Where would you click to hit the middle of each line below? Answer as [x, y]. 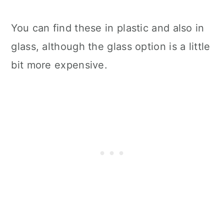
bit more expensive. [59, 65]
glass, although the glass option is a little [111, 47]
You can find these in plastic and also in [108, 28]
